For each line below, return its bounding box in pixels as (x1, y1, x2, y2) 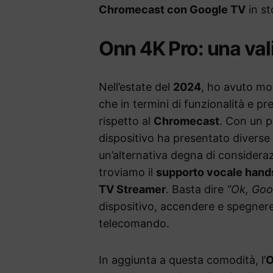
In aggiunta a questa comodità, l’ (99, 253, 266, 267)
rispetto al (99, 115, 154, 128)
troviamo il (99, 166, 156, 179)
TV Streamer (99, 183, 166, 196)
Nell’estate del (99, 80, 173, 94)
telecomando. (99, 217, 169, 230)
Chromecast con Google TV (99, 3, 246, 16)
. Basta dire (166, 183, 227, 196)
